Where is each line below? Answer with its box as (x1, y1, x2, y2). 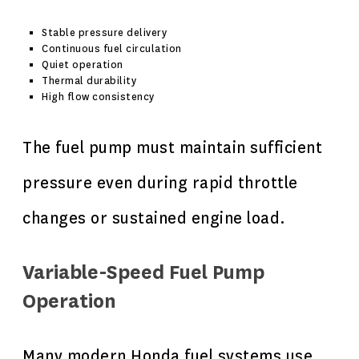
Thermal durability (42, 75, 136, 87)
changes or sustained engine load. (22, 208, 286, 228)
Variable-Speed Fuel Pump (22, 260, 264, 285)
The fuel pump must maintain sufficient (22, 138, 322, 158)
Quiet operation (42, 58, 123, 71)
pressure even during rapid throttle (22, 173, 298, 193)
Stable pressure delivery (42, 26, 167, 39)
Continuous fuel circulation (42, 42, 182, 55)
